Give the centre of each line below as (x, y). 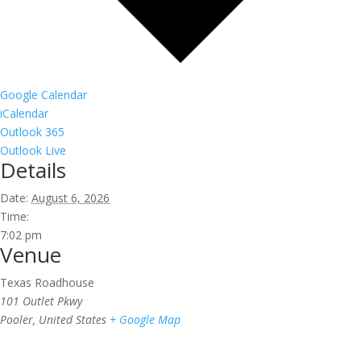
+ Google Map (145, 319)
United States (73, 319)
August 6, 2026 (71, 197)
